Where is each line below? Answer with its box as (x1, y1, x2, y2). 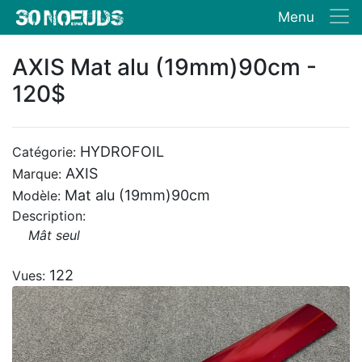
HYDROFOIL (80, 143, 164, 160)
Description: (12, 208, 86, 224)
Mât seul (28, 227, 80, 243)
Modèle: (12, 187, 65, 204)
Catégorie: (12, 144, 80, 160)
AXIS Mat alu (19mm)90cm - (12, 53, 317, 81)
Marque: (12, 166, 65, 182)
